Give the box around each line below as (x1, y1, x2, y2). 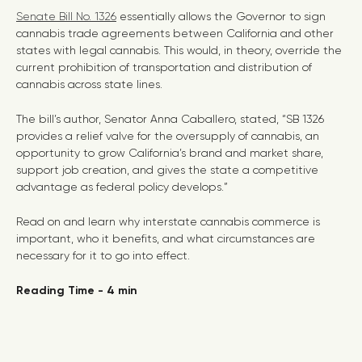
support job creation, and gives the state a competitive (16, 163, 318, 176)
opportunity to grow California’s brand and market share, (16, 146, 323, 159)
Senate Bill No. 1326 (16, 10, 116, 23)
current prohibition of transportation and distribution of (16, 61, 312, 74)
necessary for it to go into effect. (16, 249, 190, 262)
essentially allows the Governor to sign (116, 10, 326, 23)
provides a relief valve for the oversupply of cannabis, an (16, 129, 319, 142)
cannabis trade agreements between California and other (16, 27, 334, 40)
